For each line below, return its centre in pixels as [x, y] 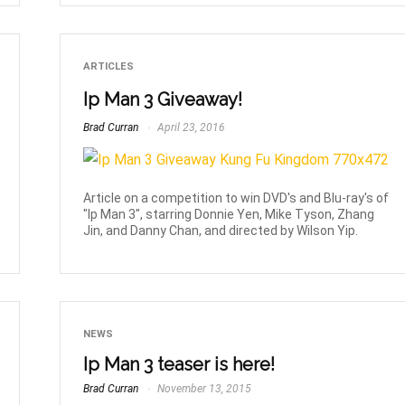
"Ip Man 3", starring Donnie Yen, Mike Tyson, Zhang [229, 214]
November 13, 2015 [203, 389]
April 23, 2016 [190, 127]
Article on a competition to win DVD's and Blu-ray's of [236, 198]
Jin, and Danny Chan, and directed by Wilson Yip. [221, 230]
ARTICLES [109, 66]
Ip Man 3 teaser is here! [179, 365]
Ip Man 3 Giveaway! [163, 100]
